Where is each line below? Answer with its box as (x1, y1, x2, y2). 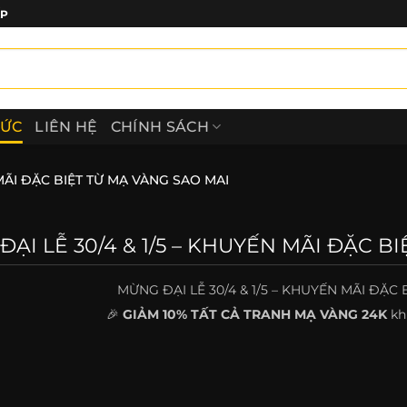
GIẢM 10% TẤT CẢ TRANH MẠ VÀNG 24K (123, 305, 388, 323)
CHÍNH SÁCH (110, 117, 209, 135)
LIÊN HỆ (35, 117, 98, 135)
